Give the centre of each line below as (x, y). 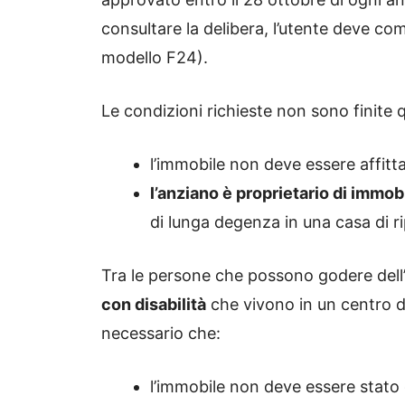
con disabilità (154, 305)
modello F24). (155, 58)
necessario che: (161, 334)
